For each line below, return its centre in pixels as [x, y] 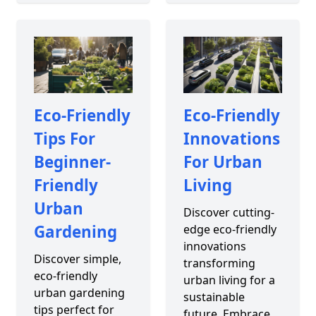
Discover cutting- [229, 212]
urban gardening [79, 292]
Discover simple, [78, 259]
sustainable [214, 297]
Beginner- [72, 162]
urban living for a [229, 280]
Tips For [65, 138]
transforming [219, 263]
